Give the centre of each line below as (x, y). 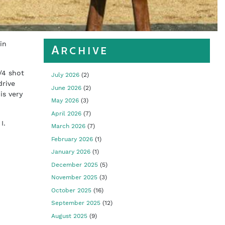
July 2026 (66, 75)
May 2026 (65, 100)
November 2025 (75, 177)
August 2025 (70, 216)
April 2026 (67, 113)
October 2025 (72, 190)
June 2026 (67, 88)
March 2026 (69, 126)
